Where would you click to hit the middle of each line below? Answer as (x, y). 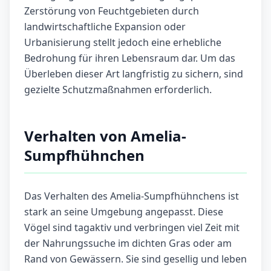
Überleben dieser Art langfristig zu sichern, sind (134, 74)
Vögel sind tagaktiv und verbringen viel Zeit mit (132, 228)
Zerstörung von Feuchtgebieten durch (112, 11)
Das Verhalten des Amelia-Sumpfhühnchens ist (132, 196)
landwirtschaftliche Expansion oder (105, 27)
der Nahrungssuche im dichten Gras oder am (128, 243)
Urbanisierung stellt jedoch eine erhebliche (123, 43)
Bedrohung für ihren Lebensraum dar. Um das (130, 58)
